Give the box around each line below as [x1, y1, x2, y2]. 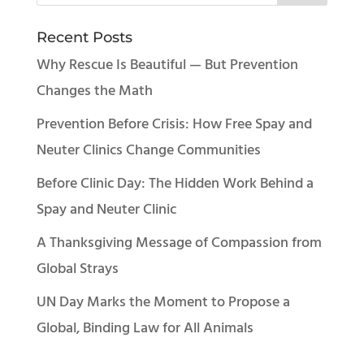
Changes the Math [36, 80, 153, 104]
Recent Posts [36, 28, 132, 47]
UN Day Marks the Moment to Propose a [36, 291, 290, 315]
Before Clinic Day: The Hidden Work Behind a [36, 172, 314, 197]
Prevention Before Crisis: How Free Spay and [36, 113, 312, 137]
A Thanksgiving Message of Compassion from [36, 232, 322, 256]
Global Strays [36, 258, 119, 282]
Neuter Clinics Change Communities [36, 139, 261, 163]
